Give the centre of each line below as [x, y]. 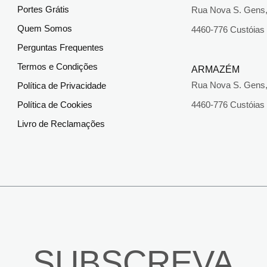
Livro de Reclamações [61, 124]
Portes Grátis [43, 10]
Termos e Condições [57, 67]
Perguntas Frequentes [60, 48]
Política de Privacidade [61, 86]
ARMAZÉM [216, 70]
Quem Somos [44, 29]
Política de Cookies [55, 105]
